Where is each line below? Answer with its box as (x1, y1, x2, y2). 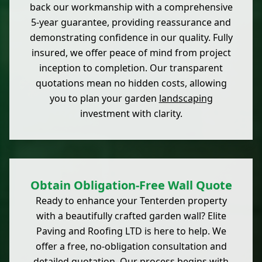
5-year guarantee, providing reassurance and (31, 16, 231, 29)
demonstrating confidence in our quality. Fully (29, 31, 233, 44)
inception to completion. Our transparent (39, 61, 223, 75)
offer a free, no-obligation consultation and (35, 240, 227, 253)
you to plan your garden (49, 92, 159, 105)
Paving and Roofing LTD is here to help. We (36, 225, 226, 238)
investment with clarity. (80, 107, 182, 120)
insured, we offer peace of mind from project (31, 46, 231, 60)
